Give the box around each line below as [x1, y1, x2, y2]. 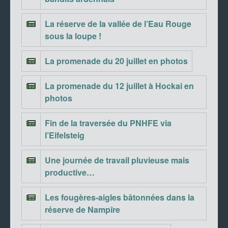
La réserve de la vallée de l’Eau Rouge [45, 18, 191, 30]
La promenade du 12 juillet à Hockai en [45, 80, 194, 92]
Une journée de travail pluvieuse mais [45, 154, 189, 166]
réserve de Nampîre [45, 204, 120, 216]
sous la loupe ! [45, 30, 101, 42]
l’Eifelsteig [45, 129, 84, 141]
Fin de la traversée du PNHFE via [45, 117, 172, 129]
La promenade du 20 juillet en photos [45, 55, 188, 67]
